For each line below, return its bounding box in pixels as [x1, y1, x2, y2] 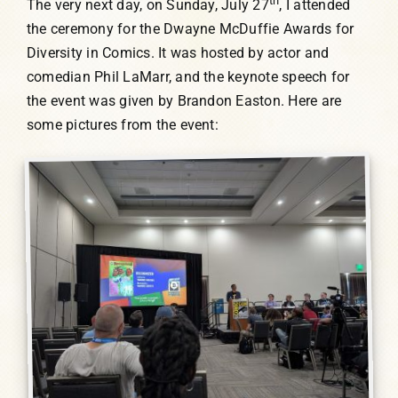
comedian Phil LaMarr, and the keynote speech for [26, 68, 350, 86]
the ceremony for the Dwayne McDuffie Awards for [26, 20, 354, 38]
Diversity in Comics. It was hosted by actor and [26, 44, 330, 62]
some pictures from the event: [26, 116, 219, 134]
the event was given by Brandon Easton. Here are [26, 92, 342, 110]
